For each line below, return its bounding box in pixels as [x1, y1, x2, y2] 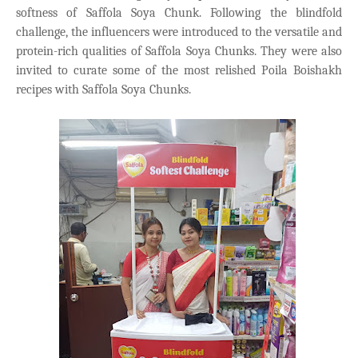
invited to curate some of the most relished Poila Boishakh [16, 62, 342, 78]
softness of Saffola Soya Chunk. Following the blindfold [16, 5, 342, 20]
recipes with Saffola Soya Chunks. [16, 82, 191, 97]
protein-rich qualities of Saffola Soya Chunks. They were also [16, 43, 342, 58]
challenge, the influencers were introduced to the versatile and [16, 24, 342, 39]
